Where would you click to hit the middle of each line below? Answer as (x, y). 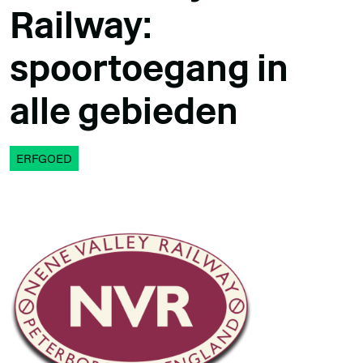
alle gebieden (124, 111)
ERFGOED (44, 158)
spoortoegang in (149, 68)
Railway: (81, 25)
